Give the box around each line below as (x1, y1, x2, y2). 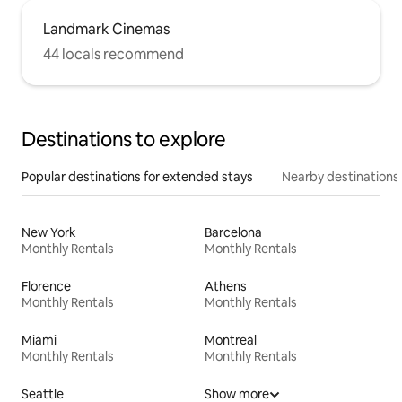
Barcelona (205, 223, 262, 240)
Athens (205, 277, 247, 294)
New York (22, 223, 76, 240)
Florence (22, 277, 71, 294)
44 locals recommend (43, 44, 184, 64)
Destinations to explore (22, 126, 226, 153)
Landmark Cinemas (43, 19, 170, 39)
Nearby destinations (282, 168, 399, 185)
